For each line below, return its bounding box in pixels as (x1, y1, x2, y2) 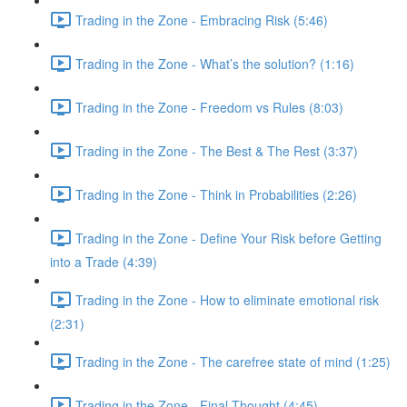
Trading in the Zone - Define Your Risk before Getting (75, 228, 382, 247)
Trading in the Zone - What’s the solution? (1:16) (75, 54, 354, 73)
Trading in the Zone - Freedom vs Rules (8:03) (75, 97, 343, 116)
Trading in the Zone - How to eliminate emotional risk (75, 290, 379, 309)
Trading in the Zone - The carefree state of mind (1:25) (75, 352, 391, 371)
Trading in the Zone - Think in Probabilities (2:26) (75, 184, 357, 203)
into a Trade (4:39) (50, 253, 157, 271)
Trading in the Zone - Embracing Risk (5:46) (75, 10, 328, 29)
